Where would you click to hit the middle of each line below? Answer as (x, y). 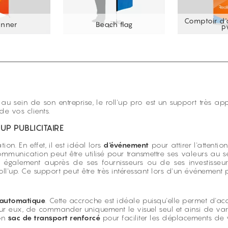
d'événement (126, 145)
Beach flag (114, 24)
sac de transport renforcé (54, 218)
